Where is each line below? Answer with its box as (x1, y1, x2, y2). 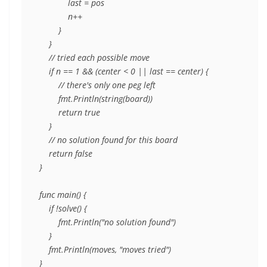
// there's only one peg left (39, 79, 156, 91)
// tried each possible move (39, 52, 150, 64)
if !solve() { (39, 203, 87, 215)
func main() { (39, 189, 86, 201)
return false (39, 148, 92, 160)
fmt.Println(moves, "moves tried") (39, 244, 171, 256)
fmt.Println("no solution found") (39, 216, 176, 228)
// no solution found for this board (39, 134, 178, 146)
